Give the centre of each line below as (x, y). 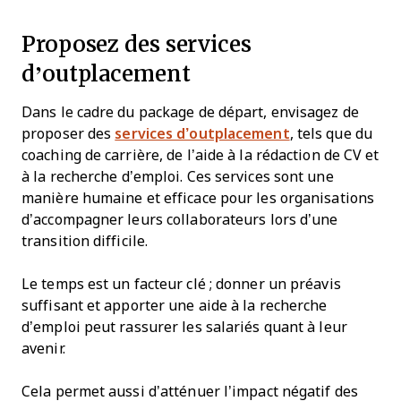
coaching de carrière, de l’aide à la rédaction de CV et (200, 155)
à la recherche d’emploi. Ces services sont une (178, 177)
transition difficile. (85, 241)
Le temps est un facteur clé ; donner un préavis (181, 284)
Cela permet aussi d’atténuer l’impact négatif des (190, 392)
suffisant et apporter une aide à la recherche (175, 306)
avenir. (43, 349)
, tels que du (331, 134)
